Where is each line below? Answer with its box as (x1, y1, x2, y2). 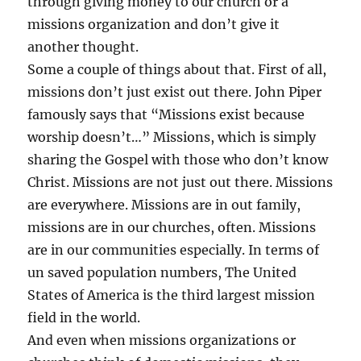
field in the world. (27, 309, 141, 326)
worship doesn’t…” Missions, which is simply (27, 128, 317, 145)
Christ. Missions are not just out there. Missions (27, 173, 334, 190)
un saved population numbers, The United (27, 263, 297, 280)
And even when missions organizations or (27, 331, 297, 348)
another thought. (27, 38, 139, 55)
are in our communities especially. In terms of (27, 241, 320, 258)
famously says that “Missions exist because (27, 106, 305, 122)
